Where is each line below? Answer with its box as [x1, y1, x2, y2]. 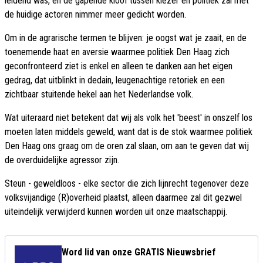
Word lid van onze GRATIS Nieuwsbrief [62, 247, 215, 258]
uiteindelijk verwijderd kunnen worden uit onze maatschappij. [5, 206, 227, 218]
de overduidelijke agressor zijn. [5, 154, 119, 166]
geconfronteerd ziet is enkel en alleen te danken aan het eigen [5, 60, 232, 72]
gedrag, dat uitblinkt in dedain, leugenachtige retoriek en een [5, 75, 225, 86]
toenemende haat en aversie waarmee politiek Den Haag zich [5, 46, 230, 58]
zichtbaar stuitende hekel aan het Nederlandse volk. [5, 89, 193, 100]
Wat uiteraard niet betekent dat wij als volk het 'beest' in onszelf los [5, 112, 252, 124]
